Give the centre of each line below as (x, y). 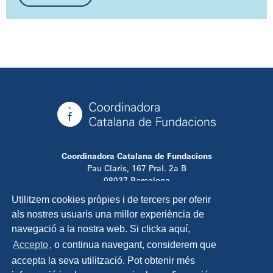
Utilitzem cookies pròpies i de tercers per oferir (112, 199)
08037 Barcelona (136, 182)
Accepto (31, 244)
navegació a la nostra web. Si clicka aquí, (101, 229)
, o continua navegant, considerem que (133, 244)
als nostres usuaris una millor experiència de (108, 214)
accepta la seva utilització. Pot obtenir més (104, 260)
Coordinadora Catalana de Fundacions (136, 158)
